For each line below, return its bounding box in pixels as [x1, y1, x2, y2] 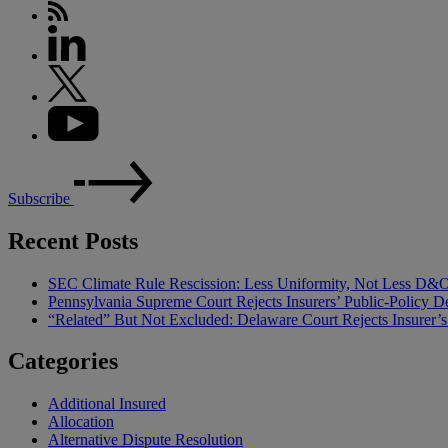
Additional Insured [48, 395, 166, 413]
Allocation [48, 413, 114, 431]
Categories [8, 348, 118, 375]
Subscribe [8, 189, 74, 207]
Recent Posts [8, 227, 138, 254]
